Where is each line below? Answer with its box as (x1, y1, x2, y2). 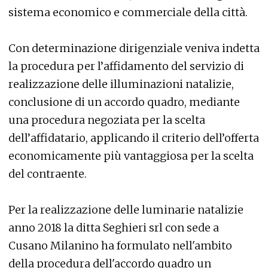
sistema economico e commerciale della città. (8, 5, 248, 19)
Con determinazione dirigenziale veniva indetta (8, 41, 260, 55)
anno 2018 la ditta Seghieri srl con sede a (8, 220, 219, 234)
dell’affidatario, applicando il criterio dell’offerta (8, 130, 259, 145)
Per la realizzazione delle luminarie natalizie (8, 202, 243, 217)
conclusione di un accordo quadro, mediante (8, 95, 240, 109)
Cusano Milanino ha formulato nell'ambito (8, 238, 232, 252)
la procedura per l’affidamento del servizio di (8, 59, 244, 73)
